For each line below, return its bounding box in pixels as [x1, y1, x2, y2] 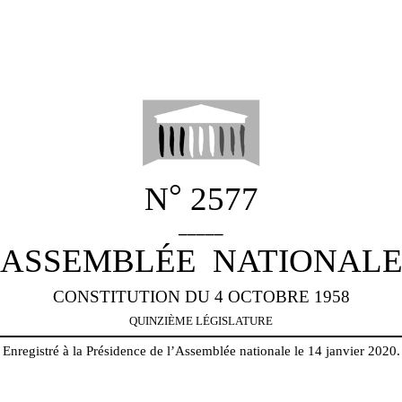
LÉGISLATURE [196, 313, 273, 328]
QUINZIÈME [129, 313, 193, 328]
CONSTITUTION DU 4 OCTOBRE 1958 [52, 286, 350, 306]
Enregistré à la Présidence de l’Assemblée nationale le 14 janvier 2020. [2, 343, 400, 358]
